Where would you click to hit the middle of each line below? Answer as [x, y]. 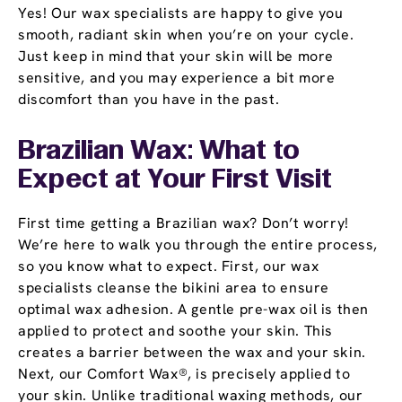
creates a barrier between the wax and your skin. [192, 353]
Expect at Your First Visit [175, 181]
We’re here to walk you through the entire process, [198, 245]
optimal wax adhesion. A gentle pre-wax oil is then [194, 310]
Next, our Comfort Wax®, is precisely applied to [184, 374]
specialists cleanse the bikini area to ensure [174, 288]
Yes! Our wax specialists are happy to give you [181, 13]
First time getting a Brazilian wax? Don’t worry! [184, 223]
